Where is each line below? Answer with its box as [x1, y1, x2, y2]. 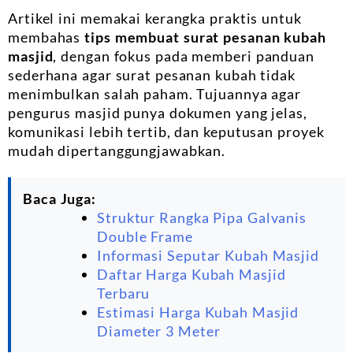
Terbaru [97, 284, 150, 303]
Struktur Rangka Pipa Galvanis [97, 209, 307, 227]
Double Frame [97, 228, 193, 246]
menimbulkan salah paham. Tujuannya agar [8, 85, 302, 103]
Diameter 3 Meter [97, 322, 221, 340]
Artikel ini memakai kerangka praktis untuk [8, 9, 302, 28]
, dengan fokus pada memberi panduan [53, 47, 314, 65]
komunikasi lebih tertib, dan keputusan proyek [8, 123, 325, 141]
